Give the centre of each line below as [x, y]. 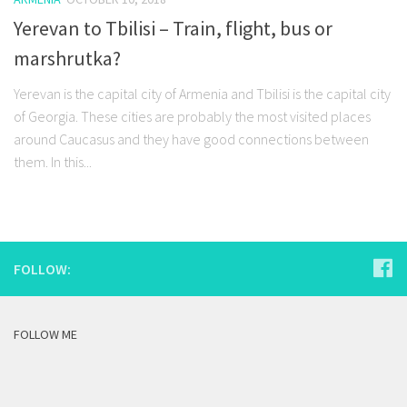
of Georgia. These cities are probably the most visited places [192, 117]
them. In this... [53, 162]
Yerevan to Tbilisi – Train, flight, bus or [173, 29]
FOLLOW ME [45, 335]
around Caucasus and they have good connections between [191, 139]
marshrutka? [67, 59]
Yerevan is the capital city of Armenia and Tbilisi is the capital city [202, 94]
